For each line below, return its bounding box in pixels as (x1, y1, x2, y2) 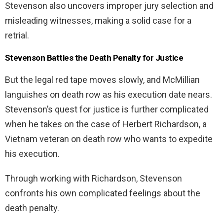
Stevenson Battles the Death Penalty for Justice (5, 53, 184, 63)
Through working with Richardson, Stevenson (5, 173, 182, 184)
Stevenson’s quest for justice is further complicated (5, 104, 209, 115)
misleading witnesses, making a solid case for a (5, 15, 191, 26)
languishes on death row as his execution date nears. (5, 89, 212, 100)
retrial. (5, 30, 29, 41)
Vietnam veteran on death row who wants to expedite (5, 134, 213, 145)
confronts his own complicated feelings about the (5, 188, 200, 199)
